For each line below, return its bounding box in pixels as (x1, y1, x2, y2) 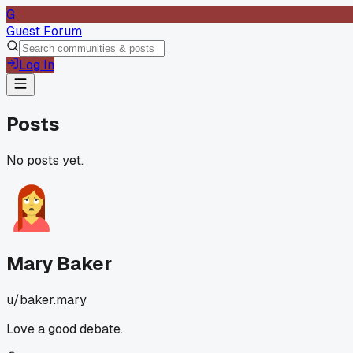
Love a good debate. (6, 320, 123, 337)
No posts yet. (6, 151, 84, 169)
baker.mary (20, 291, 87, 308)
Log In (19, 57, 54, 73)
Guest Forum (6, 23, 82, 39)
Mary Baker (6, 251, 112, 276)
